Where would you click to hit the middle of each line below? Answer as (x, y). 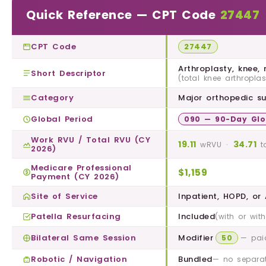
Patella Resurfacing (76, 217)
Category (52, 98)
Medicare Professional (81, 168)
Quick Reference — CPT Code (123, 15)
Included (197, 217)
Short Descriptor (68, 73)
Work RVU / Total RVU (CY (91, 140)
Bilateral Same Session (83, 238)
